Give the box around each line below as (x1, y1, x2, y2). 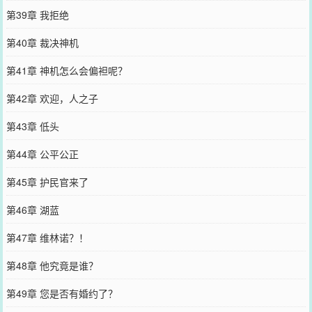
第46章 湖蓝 (6, 202, 59, 217)
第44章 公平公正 (6, 146, 79, 161)
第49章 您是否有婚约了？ (6, 286, 118, 300)
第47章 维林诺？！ (6, 230, 88, 244)
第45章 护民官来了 (6, 174, 88, 189)
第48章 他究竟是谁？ (6, 258, 98, 272)
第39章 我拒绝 (6, 7, 69, 22)
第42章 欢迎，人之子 (6, 91, 98, 105)
